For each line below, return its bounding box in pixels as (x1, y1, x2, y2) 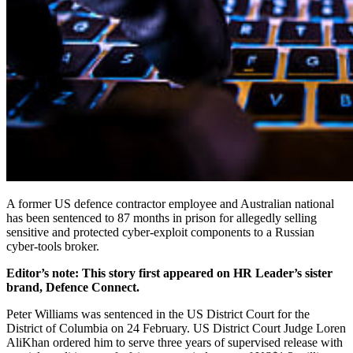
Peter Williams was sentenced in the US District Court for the (6, 307, 310, 321)
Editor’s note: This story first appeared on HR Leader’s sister (6, 266, 333, 280)
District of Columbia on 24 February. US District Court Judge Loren (6, 321, 346, 335)
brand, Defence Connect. (6, 280, 139, 294)
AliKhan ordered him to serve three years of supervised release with (6, 335, 343, 349)
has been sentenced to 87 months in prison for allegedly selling (6, 210, 317, 225)
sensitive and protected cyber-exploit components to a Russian (6, 225, 314, 239)
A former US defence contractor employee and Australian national (6, 196, 334, 210)
